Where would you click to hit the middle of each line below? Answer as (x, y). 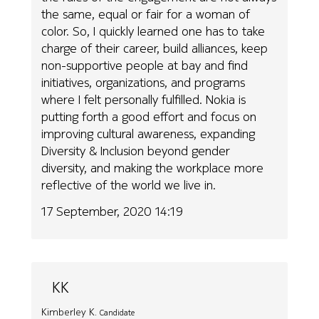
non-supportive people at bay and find (145, 66)
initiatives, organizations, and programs (143, 83)
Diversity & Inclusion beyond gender (136, 151)
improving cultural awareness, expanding (148, 134)
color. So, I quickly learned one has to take (153, 31)
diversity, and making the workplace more (153, 168)
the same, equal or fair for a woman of (146, 14)
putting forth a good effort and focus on (149, 117)
